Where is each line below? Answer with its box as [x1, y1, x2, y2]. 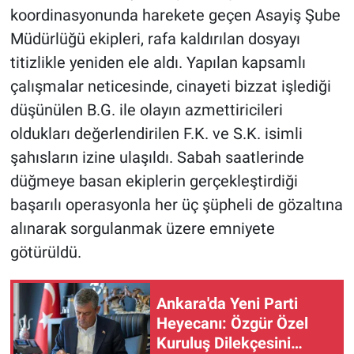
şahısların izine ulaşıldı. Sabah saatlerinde [9, 147, 304, 167]
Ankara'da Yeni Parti [156, 294, 298, 314]
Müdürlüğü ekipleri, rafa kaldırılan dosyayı [9, 28, 300, 48]
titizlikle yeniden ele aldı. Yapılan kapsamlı [9, 52, 306, 72]
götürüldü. [9, 242, 81, 262]
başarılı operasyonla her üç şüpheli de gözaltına [9, 194, 343, 214]
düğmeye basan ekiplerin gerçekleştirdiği [9, 171, 298, 190]
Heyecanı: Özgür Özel [156, 314, 308, 333]
